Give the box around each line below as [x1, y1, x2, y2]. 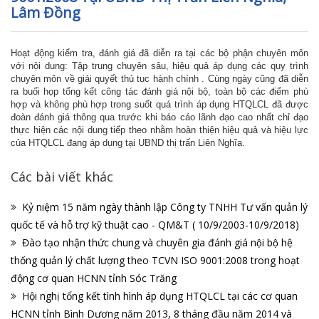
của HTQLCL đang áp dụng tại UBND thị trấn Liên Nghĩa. [11, 137, 245, 149]
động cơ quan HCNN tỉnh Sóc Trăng [11, 271, 177, 286]
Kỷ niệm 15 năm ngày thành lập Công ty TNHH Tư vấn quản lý [22, 200, 308, 214]
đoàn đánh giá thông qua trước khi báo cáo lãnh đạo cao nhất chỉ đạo [11, 112, 308, 123]
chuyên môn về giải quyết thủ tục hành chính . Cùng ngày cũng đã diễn [11, 73, 308, 85]
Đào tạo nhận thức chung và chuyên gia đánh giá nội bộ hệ [22, 236, 293, 250]
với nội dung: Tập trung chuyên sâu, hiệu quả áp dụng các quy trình [11, 61, 308, 72]
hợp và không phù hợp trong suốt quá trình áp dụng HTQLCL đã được [11, 99, 308, 110]
